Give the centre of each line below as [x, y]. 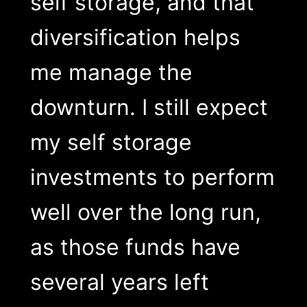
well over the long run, [145, 212]
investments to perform [152, 177]
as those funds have [135, 247]
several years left [119, 282]
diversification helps [135, 37]
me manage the [111, 72]
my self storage [111, 142]
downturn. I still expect [149, 107]
